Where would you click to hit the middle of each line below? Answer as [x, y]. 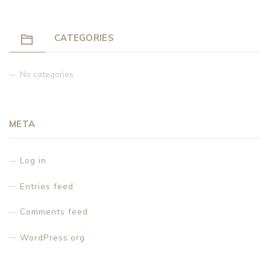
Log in [33, 160]
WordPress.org [52, 237]
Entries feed [47, 186]
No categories [47, 74]
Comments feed [54, 212]
